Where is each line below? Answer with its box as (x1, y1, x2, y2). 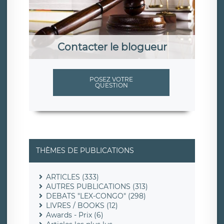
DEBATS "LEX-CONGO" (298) (46, 191, 146, 201)
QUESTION (94, 81, 128, 89)
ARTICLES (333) (46, 172, 99, 182)
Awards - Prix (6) (46, 210, 103, 220)
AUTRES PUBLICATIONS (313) (46, 182, 148, 191)
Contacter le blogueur (57, 41, 167, 53)
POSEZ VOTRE (89, 75, 133, 83)
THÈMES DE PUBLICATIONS (36, 146, 134, 155)
